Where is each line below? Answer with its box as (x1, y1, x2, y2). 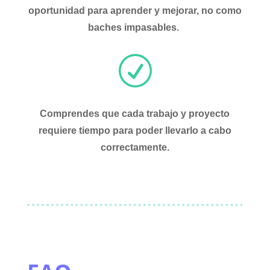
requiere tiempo (38, 125, 110, 136)
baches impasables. (88, 22, 182, 33)
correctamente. (100, 142, 169, 153)
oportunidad (28, 5, 85, 16)
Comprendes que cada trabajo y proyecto (40, 108, 230, 119)
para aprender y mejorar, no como (84, 5, 242, 16)
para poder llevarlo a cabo (110, 125, 231, 136)
